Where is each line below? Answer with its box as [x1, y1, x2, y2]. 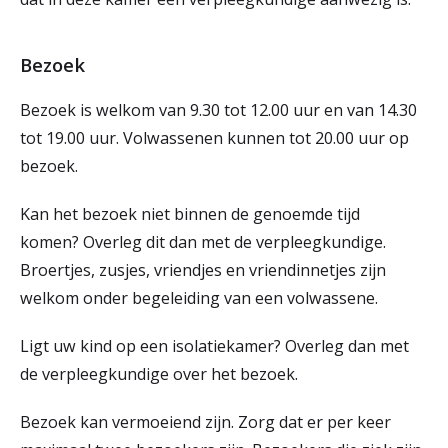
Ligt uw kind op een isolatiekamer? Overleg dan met [20, 335, 409, 357]
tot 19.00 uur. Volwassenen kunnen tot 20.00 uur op [20, 127, 409, 149]
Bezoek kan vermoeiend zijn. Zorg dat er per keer [20, 411, 391, 433]
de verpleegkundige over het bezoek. [20, 363, 306, 385]
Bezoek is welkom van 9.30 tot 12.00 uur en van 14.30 [20, 99, 417, 121]
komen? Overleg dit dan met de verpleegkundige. [20, 231, 386, 253]
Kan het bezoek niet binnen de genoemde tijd [20, 203, 360, 225]
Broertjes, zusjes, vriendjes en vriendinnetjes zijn [20, 259, 386, 281]
